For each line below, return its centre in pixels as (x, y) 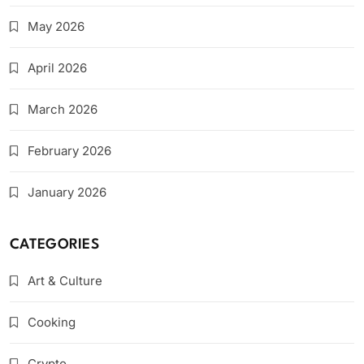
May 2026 (56, 26)
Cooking (52, 322)
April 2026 (57, 68)
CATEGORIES (54, 245)
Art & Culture (65, 281)
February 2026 (69, 151)
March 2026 (63, 109)
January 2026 (67, 192)
